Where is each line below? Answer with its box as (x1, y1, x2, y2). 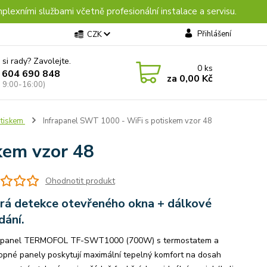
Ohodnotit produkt (45, 175, 115, 187)
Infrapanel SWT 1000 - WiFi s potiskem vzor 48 (41, 116, 212, 126)
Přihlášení (197, 29, 231, 39)
